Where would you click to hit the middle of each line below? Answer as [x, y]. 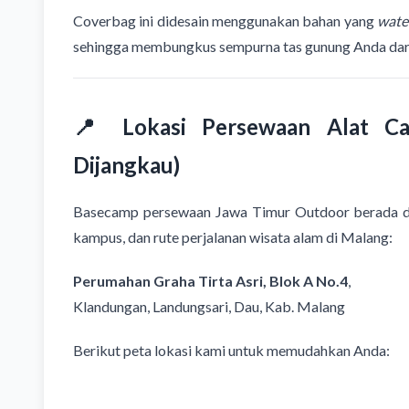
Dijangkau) [126, 165]
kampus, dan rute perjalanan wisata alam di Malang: [233, 237]
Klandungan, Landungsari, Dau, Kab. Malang [209, 307]
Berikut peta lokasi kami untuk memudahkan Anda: [231, 351]
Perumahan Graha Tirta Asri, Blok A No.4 [210, 281]
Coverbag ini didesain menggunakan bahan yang [225, 21]
